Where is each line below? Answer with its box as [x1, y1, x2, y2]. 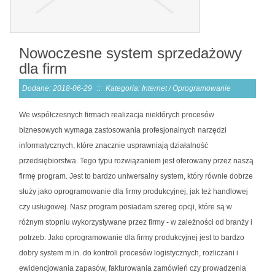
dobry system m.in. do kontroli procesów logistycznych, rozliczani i [19, 248, 238, 257]
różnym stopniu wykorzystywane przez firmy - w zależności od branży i [19, 217, 252, 227]
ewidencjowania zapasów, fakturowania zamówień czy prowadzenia [19, 263, 246, 273]
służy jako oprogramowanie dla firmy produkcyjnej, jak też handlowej [19, 187, 248, 196]
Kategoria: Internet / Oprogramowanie [106, 83, 231, 93]
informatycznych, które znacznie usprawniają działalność [19, 141, 208, 150]
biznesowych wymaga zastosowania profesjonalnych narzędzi [19, 125, 227, 134]
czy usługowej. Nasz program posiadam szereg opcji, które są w [19, 202, 232, 211]
